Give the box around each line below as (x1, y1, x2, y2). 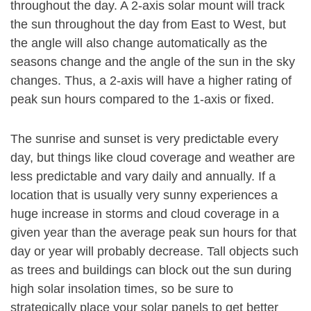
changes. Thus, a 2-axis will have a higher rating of (10, 74, 292, 87)
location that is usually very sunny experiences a (10, 188, 278, 202)
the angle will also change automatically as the (10, 36, 267, 50)
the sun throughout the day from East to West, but (10, 17, 286, 31)
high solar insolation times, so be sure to (10, 282, 233, 296)
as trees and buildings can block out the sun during (10, 263, 292, 277)
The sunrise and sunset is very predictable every (10, 132, 278, 146)
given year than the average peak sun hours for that (10, 226, 296, 239)
